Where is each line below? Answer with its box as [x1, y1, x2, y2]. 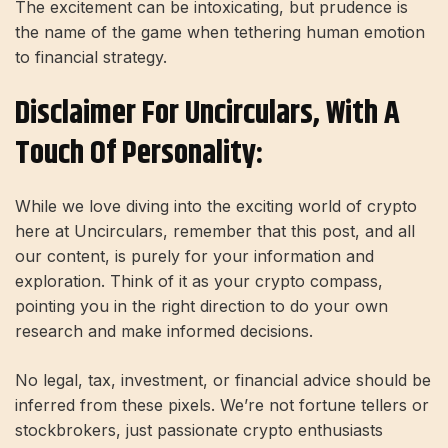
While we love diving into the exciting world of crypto [15, 195, 417, 216]
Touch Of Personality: [15, 128, 263, 178]
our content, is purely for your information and [15, 245, 374, 266]
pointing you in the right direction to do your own [15, 295, 388, 316]
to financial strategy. [15, 46, 167, 67]
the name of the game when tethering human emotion [15, 21, 425, 42]
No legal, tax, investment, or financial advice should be [15, 369, 431, 390]
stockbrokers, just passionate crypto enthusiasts [15, 419, 383, 440]
